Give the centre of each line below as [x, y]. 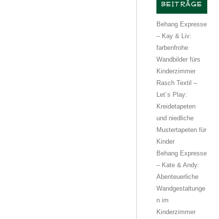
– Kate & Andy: [178, 165]
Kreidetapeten [176, 106]
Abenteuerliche [177, 176]
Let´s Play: [172, 94]
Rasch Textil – [176, 83]
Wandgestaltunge [181, 188]
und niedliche [175, 118]
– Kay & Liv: [174, 36]
